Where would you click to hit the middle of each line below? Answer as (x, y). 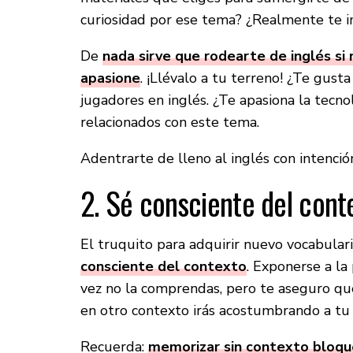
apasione (110, 78)
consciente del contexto (163, 267)
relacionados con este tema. (170, 123)
